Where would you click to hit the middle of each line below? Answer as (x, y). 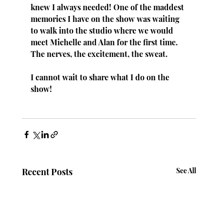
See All (186, 170)
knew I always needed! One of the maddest (108, 7)
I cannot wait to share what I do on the (101, 77)
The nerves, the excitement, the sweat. (99, 54)
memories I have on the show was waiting (106, 18)
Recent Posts (47, 172)
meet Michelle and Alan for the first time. (105, 42)
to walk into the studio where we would (103, 30)
